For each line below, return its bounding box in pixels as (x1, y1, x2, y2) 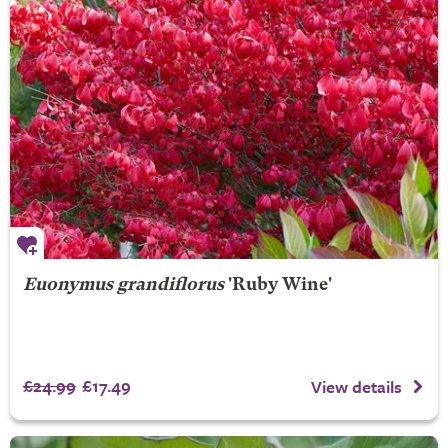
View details (311, 373, 402, 399)
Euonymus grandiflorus (22, 277, 224, 295)
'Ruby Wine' (223, 277, 332, 295)
